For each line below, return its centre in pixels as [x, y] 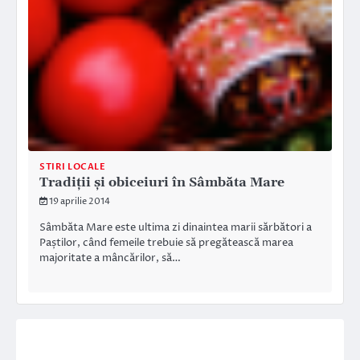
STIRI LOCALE [72, 167]
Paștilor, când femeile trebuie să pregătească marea [166, 242]
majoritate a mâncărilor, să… [110, 258]
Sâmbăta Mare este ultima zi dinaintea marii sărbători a [176, 227]
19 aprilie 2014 [80, 201]
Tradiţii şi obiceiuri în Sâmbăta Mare [162, 182]
